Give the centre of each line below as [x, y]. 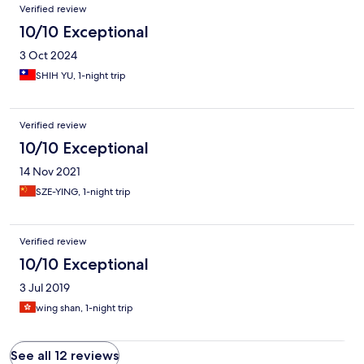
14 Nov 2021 [50, 172]
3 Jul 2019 [45, 288]
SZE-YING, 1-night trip [83, 192]
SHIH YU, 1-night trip [81, 76]
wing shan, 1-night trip [84, 308]
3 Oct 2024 [48, 56]
